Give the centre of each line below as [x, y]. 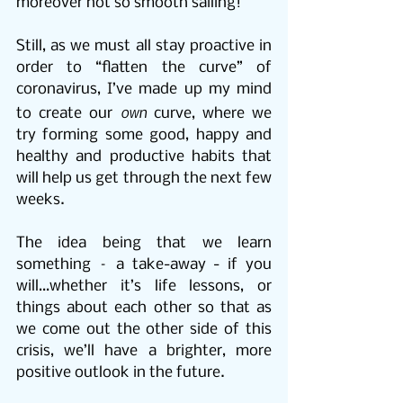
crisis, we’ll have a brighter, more [144, 352]
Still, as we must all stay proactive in [144, 47]
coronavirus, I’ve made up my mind [144, 90]
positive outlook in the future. [121, 373]
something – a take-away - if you [144, 265]
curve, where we [209, 114]
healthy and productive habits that [144, 157]
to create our [68, 114]
